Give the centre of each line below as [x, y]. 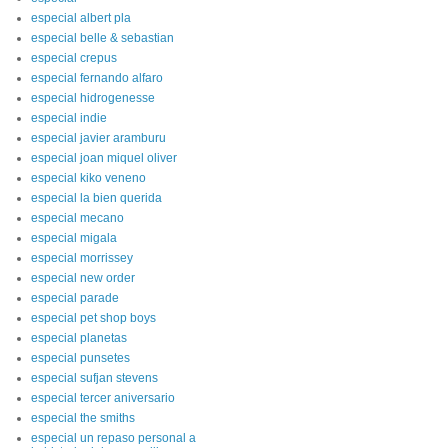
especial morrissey [82, 258]
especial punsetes [80, 358]
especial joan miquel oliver [104, 158]
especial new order [83, 278]
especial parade [75, 298]
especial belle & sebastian [102, 38]
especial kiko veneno [88, 178]
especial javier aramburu [98, 138]
